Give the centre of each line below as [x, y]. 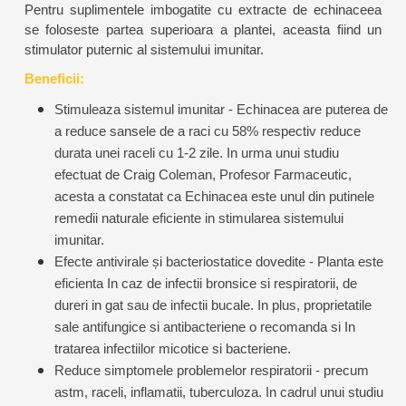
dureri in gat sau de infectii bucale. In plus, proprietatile [213, 305]
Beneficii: [54, 79]
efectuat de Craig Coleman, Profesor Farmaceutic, [203, 175]
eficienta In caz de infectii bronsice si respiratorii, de [206, 284]
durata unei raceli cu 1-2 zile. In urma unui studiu [197, 153]
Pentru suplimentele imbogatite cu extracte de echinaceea [203, 10]
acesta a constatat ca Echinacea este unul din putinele [214, 197]
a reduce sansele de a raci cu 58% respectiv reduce [208, 131]
